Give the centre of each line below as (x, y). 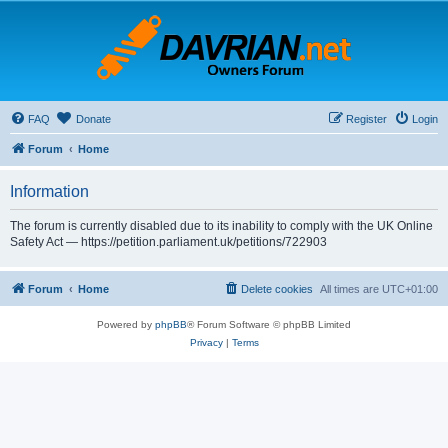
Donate (93, 119)
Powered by (126, 324)
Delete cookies (277, 289)
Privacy (206, 342)
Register (366, 119)
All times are (351, 289)
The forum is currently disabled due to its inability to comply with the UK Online (221, 226)
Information (49, 191)
